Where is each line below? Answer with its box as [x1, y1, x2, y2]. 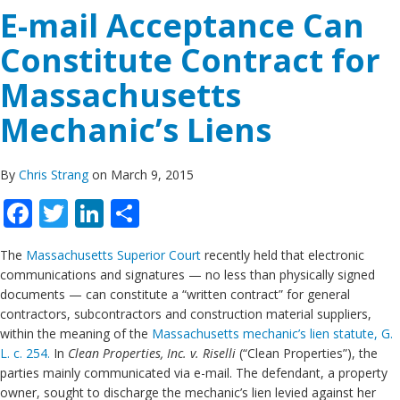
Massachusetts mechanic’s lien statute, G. [152, 325, 393, 342]
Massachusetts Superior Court [26, 246, 201, 263]
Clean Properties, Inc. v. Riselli [68, 345, 236, 362]
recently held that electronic [201, 246, 364, 263]
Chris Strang [19, 166, 92, 183]
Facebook [32, 194, 158, 232]
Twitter [68, 194, 163, 232]
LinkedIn [104, 194, 219, 232]
